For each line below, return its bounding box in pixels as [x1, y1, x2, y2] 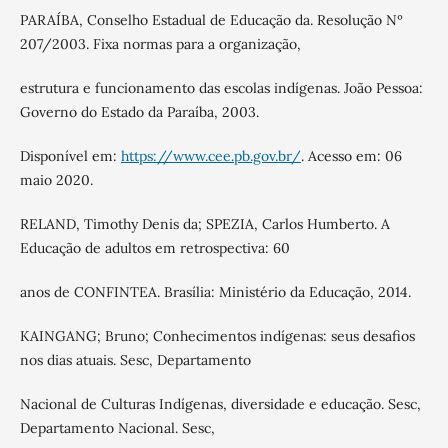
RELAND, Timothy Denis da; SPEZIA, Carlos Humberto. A [19, 215, 390, 234]
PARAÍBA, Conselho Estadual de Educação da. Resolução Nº [19, 11, 403, 30]
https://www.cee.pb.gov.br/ [120, 147, 301, 166]
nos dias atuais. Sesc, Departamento [19, 351, 251, 370]
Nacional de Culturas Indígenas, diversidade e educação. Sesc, [19, 395, 421, 414]
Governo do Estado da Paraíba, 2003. [19, 103, 259, 122]
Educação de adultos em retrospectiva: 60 [19, 239, 290, 258]
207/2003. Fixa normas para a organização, [19, 35, 301, 54]
